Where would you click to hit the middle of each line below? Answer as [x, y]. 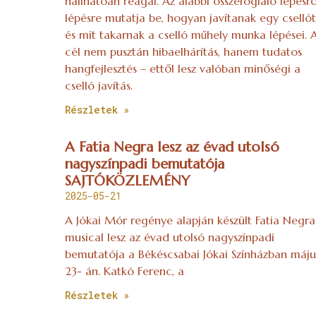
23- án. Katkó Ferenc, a [125, 271]
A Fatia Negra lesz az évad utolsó [172, 147]
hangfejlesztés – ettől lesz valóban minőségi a [183, 69]
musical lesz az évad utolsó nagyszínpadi [170, 237]
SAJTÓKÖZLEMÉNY [128, 181]
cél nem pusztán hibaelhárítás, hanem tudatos [184, 52]
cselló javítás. [99, 86]
